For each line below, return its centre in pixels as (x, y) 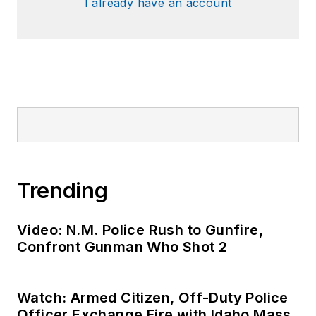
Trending (62, 190)
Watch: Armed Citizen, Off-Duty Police (153, 297)
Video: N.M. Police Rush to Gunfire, (140, 230)
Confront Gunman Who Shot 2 (122, 247)
